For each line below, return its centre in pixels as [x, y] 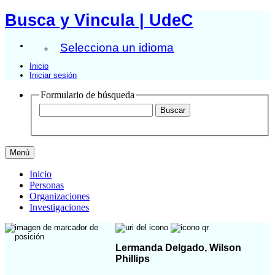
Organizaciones [60, 196]
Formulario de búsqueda [87, 95]
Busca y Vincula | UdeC [99, 20]
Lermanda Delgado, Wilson [178, 247]
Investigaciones [59, 207]
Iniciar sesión [53, 75]
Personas [47, 185]
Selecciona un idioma [117, 47]
